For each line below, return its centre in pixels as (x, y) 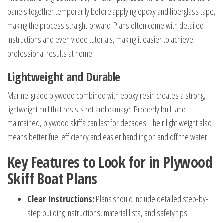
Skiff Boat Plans (52, 178)
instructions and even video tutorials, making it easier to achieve (100, 39)
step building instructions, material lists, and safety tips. (108, 213)
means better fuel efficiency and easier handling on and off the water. (108, 137)
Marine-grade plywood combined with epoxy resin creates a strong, (107, 95)
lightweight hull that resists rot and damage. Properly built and (97, 109)
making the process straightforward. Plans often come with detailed (106, 25)
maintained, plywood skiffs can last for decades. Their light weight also (110, 123)
